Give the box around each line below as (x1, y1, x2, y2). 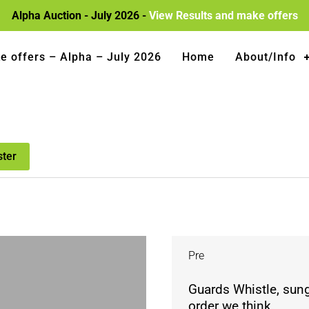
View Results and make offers (148, 9, 298, 22)
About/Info (235, 50, 297, 63)
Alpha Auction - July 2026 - (11, 9, 149, 22)
